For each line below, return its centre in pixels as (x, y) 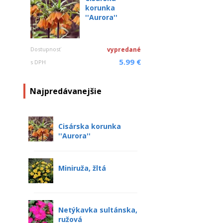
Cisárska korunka (90, 126)
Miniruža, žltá (82, 168)
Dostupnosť (46, 49)
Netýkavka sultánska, (98, 210)
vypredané (124, 50)
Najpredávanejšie (66, 91)
